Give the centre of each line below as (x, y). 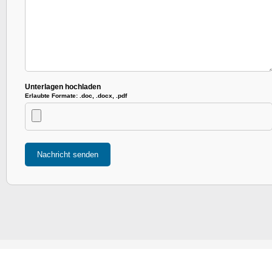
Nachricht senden (68, 154)
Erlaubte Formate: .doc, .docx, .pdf (76, 95)
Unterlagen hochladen (63, 87)
